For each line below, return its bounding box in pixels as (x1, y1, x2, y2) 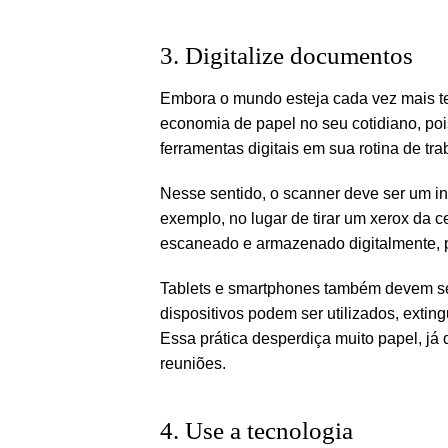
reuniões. (160, 354, 226, 372)
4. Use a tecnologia (160, 416, 353, 444)
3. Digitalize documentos (160, 41, 413, 69)
